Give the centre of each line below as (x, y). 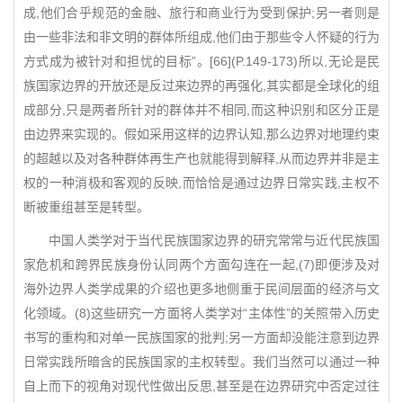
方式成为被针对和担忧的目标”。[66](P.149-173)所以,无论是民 (201, 61)
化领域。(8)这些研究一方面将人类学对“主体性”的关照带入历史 (201, 313)
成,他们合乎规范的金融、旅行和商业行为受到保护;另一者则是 (201, 13)
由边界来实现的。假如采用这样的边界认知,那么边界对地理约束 (201, 134)
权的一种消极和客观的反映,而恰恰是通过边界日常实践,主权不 (201, 183)
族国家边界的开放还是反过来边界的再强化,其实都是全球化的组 (201, 85)
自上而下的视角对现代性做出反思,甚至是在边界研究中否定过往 (201, 386)
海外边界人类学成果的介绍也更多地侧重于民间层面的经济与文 (201, 289)
